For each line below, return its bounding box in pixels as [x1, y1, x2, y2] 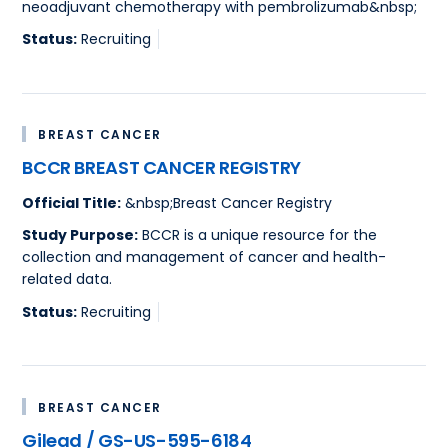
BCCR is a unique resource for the [138, 225, 378, 246]
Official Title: [22, 192, 122, 213]
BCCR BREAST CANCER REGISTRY [22, 155, 301, 181]
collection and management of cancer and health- [22, 247, 387, 268]
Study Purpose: [22, 225, 139, 246]
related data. [22, 269, 113, 290]
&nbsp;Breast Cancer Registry [121, 192, 333, 213]
